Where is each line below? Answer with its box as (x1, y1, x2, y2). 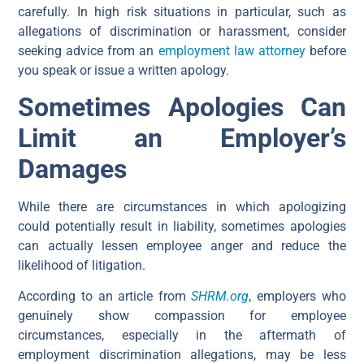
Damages (18, 153, 128, 184)
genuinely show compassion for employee (18, 308, 346, 324)
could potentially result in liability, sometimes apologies (18, 218, 346, 234)
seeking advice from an (18, 42, 158, 58)
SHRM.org (191, 288, 249, 305)
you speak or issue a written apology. (18, 62, 230, 78)
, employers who (249, 288, 346, 305)
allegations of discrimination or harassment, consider (18, 23, 346, 39)
